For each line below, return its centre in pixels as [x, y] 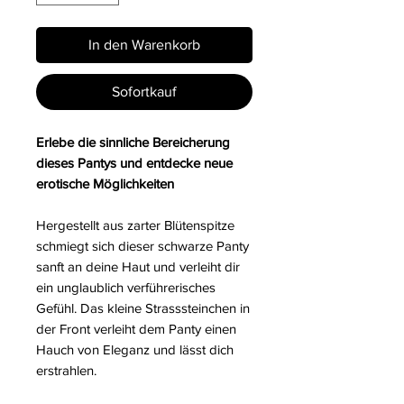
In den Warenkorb [144, 45]
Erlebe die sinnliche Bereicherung [133, 142]
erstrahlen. [66, 371]
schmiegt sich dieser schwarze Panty [142, 246]
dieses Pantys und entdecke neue [134, 163]
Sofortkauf [144, 92]
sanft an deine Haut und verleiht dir [138, 267]
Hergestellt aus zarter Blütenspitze [135, 225]
